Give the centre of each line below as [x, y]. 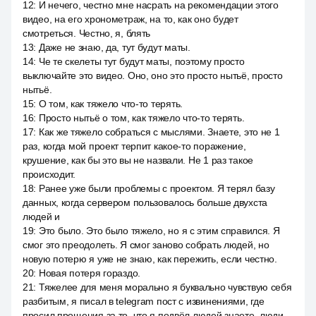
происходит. [49, 174]
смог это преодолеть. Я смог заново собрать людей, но [146, 245]
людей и [42, 217]
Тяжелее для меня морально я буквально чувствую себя [165, 287]
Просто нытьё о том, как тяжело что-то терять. [141, 118]
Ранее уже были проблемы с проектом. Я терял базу [157, 188]
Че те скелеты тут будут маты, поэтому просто [141, 61]
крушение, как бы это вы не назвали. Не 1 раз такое [138, 160]
